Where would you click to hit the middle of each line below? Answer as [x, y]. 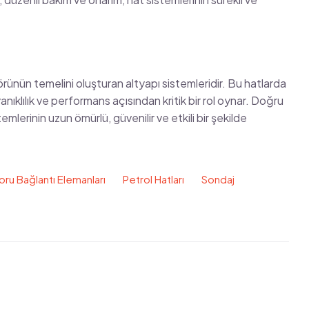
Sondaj [218, 179]
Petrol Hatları [153, 179]
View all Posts [251, 295]
